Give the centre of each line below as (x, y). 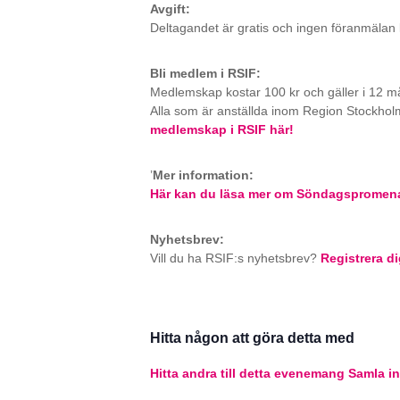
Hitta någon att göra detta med (252, 338)
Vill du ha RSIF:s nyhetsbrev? (235, 258)
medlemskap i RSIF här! (222, 129)
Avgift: (170, 9)
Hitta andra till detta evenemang (247, 373)
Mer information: (203, 175)
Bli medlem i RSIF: (205, 73)
